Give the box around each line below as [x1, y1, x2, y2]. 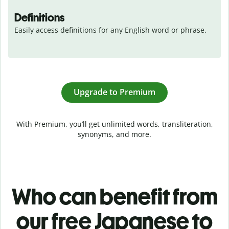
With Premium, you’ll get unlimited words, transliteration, [16, 119, 213, 129]
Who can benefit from [11, 182, 218, 210]
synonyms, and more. [78, 129, 151, 139]
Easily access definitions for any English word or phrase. [14, 25, 207, 35]
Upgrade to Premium [74, 86, 155, 98]
